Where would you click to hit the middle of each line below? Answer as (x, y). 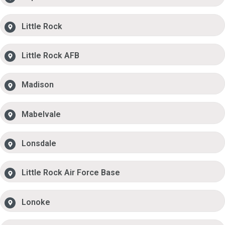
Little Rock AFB (51, 55)
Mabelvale (41, 114)
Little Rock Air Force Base (71, 173)
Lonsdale (39, 144)
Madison (38, 85)
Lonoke (36, 202)
